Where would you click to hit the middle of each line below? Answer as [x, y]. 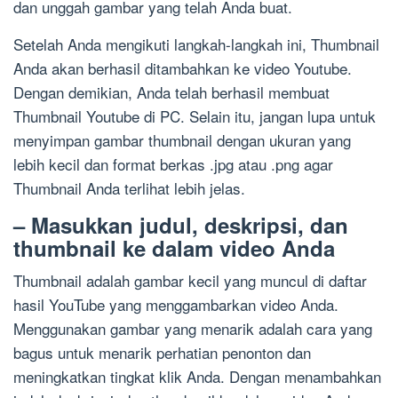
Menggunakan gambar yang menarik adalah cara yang [193, 329]
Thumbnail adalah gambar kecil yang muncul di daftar [190, 281]
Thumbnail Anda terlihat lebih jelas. [129, 188]
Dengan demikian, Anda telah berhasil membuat [171, 92]
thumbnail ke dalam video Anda [174, 248]
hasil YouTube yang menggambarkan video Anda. [176, 305]
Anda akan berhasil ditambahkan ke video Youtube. [183, 68]
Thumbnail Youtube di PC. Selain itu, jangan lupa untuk [195, 116]
